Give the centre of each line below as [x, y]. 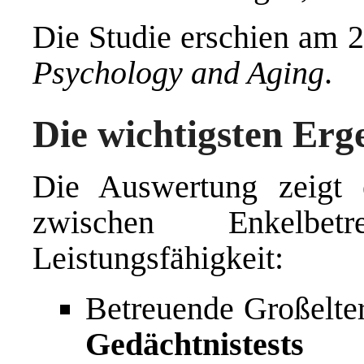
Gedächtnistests [195, 344]
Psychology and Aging [178, 73]
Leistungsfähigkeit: [158, 258]
